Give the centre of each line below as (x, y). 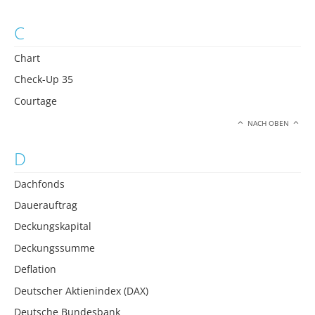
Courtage (36, 101)
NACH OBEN (269, 124)
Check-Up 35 (44, 79)
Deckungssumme (54, 247)
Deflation (35, 269)
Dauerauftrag (46, 205)
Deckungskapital (53, 226)
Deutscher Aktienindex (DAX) (81, 290)
